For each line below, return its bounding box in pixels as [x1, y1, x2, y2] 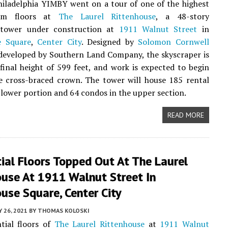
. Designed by [81, 36, 138, 47]
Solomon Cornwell [138, 36, 209, 47]
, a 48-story [156, 11, 209, 22]
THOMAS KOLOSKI [38, 207, 90, 214]
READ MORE [167, 110, 204, 120]
